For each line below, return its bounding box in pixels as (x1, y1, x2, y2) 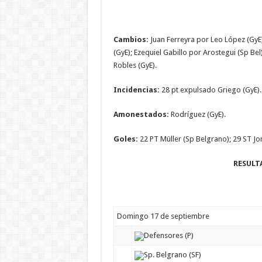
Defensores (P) (143, 231, 194, 240)
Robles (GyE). (113, 61, 157, 70)
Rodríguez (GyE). (168, 110, 226, 119)
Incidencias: (113, 85, 161, 95)
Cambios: (113, 35, 149, 44)
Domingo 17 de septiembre (116, 212, 209, 221)
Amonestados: (113, 110, 169, 119)
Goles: (113, 135, 138, 144)
